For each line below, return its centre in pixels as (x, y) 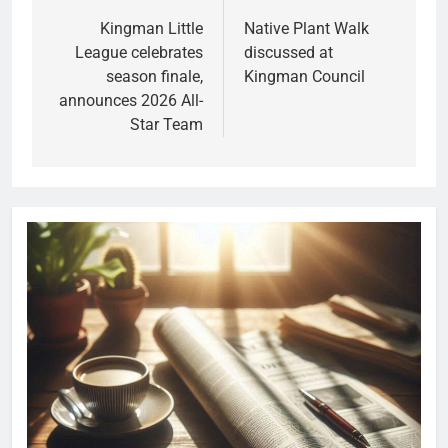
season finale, (154, 76)
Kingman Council (304, 76)
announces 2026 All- (131, 100)
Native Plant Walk (306, 28)
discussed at (288, 52)
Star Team (166, 124)
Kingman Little (151, 28)
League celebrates (139, 52)
